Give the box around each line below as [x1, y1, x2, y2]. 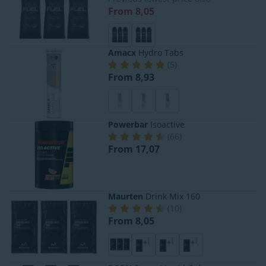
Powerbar [108, 118, 148, 130]
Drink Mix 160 [143, 190, 200, 202]
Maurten [108, 190, 143, 202]
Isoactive [148, 118, 185, 130]
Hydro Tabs [136, 46, 183, 58]
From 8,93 [108, 70, 154, 84]
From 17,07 [108, 142, 160, 156]
